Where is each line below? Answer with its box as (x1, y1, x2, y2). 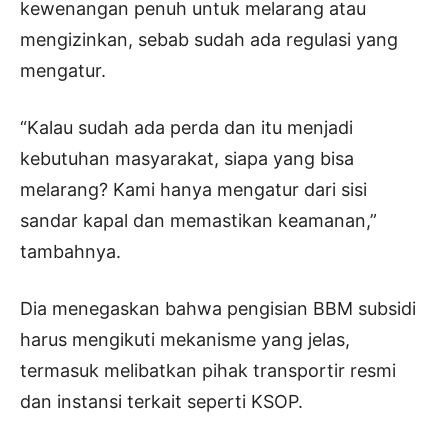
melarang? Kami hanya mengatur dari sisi (20, 178, 367, 200)
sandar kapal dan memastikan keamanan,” (20, 209, 377, 231)
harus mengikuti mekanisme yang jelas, (20, 328, 350, 350)
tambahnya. (20, 240, 121, 262)
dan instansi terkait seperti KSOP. (20, 390, 303, 412)
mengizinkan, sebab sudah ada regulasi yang (20, 28, 398, 50)
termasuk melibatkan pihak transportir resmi (20, 359, 396, 381)
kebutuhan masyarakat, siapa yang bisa (20, 147, 354, 169)
